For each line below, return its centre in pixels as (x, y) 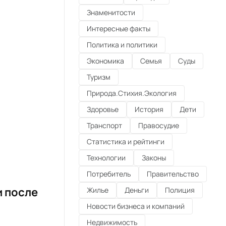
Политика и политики (122, 44)
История (149, 109)
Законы (154, 157)
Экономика (105, 61)
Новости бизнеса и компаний (136, 206)
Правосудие (159, 125)
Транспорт (104, 125)
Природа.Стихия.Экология (132, 93)
